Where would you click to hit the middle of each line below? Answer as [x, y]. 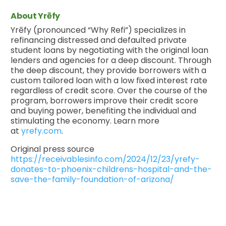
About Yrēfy [36, 16]
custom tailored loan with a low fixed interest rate [109, 81]
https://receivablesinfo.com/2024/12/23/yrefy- [105, 159]
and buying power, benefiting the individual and [104, 111]
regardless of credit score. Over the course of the [109, 91]
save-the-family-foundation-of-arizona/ [93, 180]
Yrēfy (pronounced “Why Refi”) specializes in [98, 30]
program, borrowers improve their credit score [105, 101]
